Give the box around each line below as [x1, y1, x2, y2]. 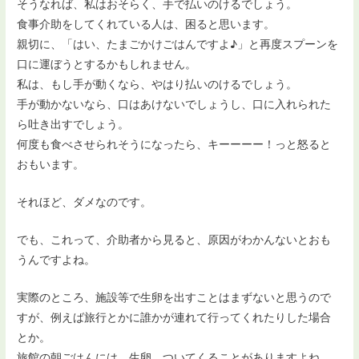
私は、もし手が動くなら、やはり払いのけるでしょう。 [17, 78, 298, 91]
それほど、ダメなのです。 [17, 196, 152, 209]
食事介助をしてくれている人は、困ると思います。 [17, 18, 276, 31]
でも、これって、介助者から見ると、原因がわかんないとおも [17, 233, 332, 247]
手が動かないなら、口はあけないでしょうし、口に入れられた [17, 98, 332, 111]
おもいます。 [17, 158, 85, 171]
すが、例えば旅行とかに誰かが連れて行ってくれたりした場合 [17, 311, 332, 325]
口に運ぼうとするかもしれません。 [17, 58, 197, 71]
